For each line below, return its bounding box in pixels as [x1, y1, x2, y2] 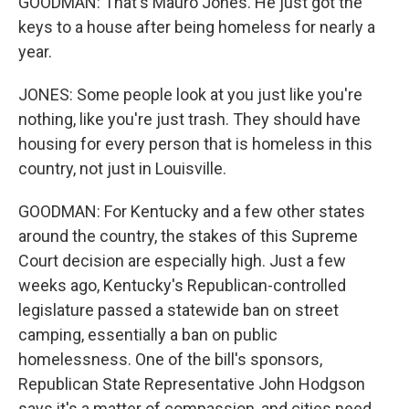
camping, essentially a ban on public [18, 325, 278, 344]
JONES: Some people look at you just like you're [18, 85, 362, 104]
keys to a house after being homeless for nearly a [18, 17, 375, 37]
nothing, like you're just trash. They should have [18, 110, 361, 129]
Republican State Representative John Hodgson [18, 374, 365, 393]
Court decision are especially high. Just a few [18, 251, 346, 270]
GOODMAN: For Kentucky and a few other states [18, 202, 365, 221]
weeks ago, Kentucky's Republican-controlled [18, 276, 346, 295]
